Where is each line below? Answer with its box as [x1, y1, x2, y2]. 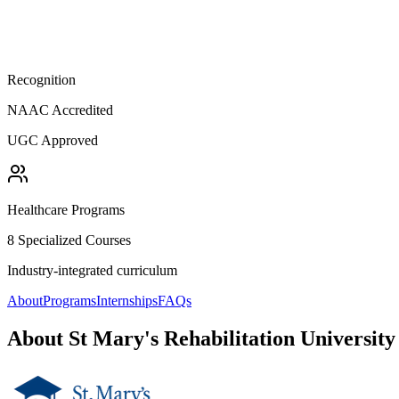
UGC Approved [7, 132, 98, 148]
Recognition [7, 71, 76, 87]
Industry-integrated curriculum [7, 262, 177, 278]
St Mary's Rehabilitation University [69, 326, 395, 350]
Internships [96, 292, 158, 308]
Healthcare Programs [7, 201, 125, 217]
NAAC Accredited [7, 102, 113, 118]
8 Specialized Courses [7, 232, 131, 248]
